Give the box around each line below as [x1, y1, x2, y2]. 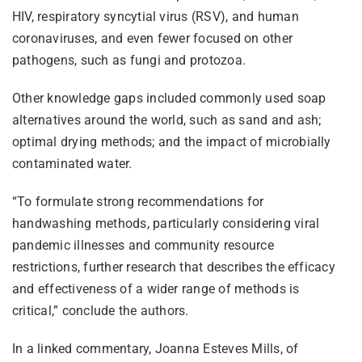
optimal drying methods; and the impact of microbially [11, 133, 331, 149]
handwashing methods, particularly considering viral [11, 215, 320, 231]
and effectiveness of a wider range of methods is [11, 280, 300, 297]
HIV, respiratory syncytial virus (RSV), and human [11, 8, 299, 24]
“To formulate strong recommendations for [11, 193, 264, 209]
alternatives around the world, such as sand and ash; [11, 112, 322, 128]
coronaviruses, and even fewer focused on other [11, 30, 293, 46]
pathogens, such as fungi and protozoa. [11, 52, 246, 68]
